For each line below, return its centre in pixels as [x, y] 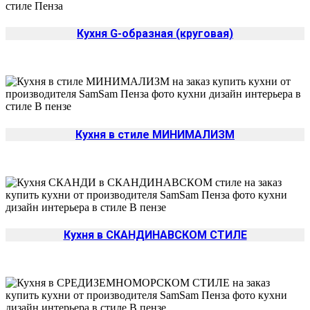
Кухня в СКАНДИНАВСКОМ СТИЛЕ [155, 235]
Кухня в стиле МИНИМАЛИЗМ [155, 134]
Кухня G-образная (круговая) [155, 34]
